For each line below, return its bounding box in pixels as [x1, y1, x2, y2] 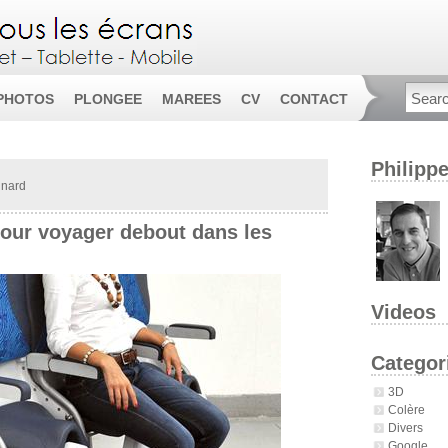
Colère [387, 402, 425, 416]
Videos [370, 300, 436, 323]
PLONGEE [74, 92, 142, 107]
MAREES [162, 92, 221, 107]
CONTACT [280, 92, 348, 107]
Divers [387, 420, 423, 434]
